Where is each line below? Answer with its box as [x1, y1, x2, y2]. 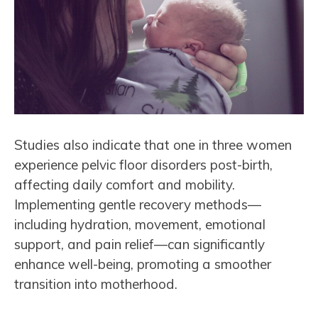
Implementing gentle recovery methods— [14, 195, 261, 213]
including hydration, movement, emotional [14, 215, 265, 233]
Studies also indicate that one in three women [14, 136, 292, 153]
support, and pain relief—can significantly [14, 235, 265, 253]
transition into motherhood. [14, 275, 177, 292]
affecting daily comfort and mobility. [14, 175, 235, 193]
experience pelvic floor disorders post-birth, [14, 155, 273, 173]
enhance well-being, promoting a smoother [14, 255, 271, 273]
